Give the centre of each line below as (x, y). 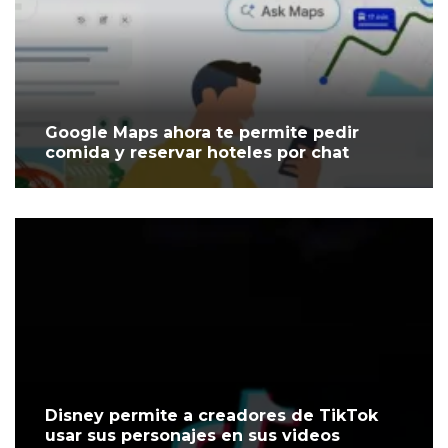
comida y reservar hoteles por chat (197, 153)
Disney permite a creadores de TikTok (211, 416)
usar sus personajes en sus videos (192, 436)
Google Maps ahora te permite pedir (202, 133)
